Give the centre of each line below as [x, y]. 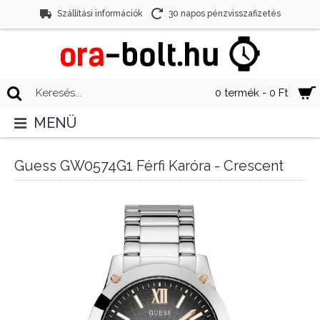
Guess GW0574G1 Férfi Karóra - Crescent [149, 166]
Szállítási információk [100, 14]
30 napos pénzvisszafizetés [224, 14]
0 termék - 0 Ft [251, 93]
